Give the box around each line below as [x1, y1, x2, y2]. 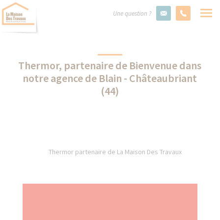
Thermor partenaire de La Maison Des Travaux [48, 147, 182, 156]
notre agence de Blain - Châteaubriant [23, 71, 197, 85]
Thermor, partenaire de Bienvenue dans [18, 58, 202, 72]
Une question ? [113, 9, 151, 18]
